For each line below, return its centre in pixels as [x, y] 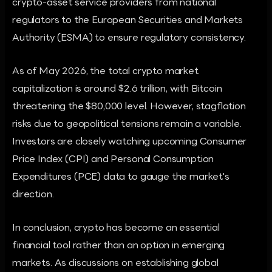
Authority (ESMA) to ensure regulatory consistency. [129, 38]
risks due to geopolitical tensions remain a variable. [127, 124]
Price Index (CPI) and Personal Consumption [113, 160]
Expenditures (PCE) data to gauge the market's [121, 177]
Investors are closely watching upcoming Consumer [130, 142]
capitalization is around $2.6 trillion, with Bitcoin [117, 89]
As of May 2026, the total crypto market [105, 72]
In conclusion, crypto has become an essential [116, 228]
